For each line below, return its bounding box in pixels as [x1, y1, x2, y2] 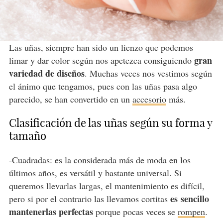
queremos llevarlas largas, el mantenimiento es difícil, [8, 180, 205, 192]
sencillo [180, 192, 209, 206]
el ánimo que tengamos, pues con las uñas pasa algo [8, 80, 197, 93]
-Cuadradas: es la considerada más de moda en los [8, 154, 191, 166]
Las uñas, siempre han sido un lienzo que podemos [8, 41, 193, 54]
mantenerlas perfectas [8, 205, 93, 219]
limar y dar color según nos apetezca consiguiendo [8, 54, 194, 67]
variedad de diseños [8, 67, 85, 80]
